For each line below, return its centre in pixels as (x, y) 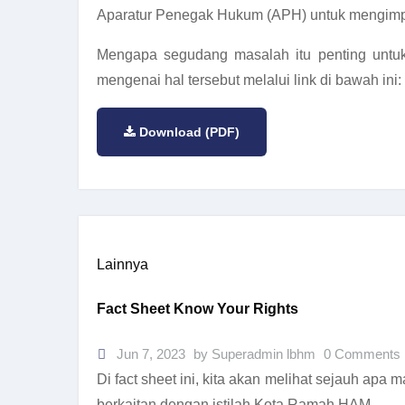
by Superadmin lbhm (256, 353)
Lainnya (122, 265)
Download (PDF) (189, 132)
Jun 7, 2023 (149, 353)
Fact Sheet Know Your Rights (198, 309)
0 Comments (362, 353)
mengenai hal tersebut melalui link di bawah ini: (249, 80)
